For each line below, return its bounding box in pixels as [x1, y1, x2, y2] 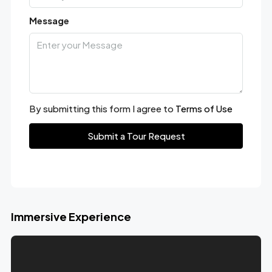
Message [29, 14, 69, 26]
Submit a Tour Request [87, 129, 185, 141]
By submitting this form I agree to [29, 102, 175, 114]
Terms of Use [175, 102, 233, 114]
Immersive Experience [10, 209, 131, 223]
